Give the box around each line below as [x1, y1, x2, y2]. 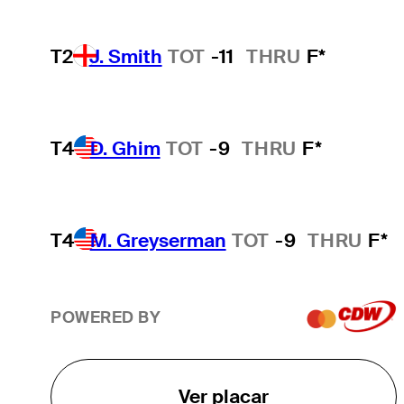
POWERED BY [50, 308, 161, 328]
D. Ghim [89, 135, 161, 161]
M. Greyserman [89, 227, 226, 252]
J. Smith [88, 44, 162, 69]
